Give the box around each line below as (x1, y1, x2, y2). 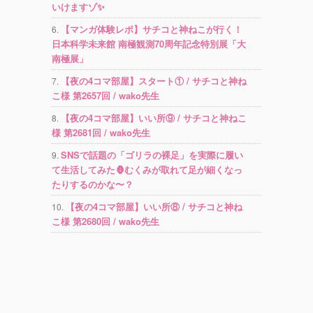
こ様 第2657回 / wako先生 (52, 88, 159, 102)
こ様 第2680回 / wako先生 (52, 214, 159, 228)
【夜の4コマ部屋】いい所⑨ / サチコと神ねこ (61, 110, 247, 124)
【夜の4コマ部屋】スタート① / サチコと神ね (61, 73, 247, 87)
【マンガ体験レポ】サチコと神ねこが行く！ (61, 22, 242, 36)
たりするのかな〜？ (52, 177, 133, 191)
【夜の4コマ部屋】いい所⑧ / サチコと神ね (66, 199, 242, 213)
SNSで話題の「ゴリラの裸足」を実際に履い (61, 147, 243, 161)
